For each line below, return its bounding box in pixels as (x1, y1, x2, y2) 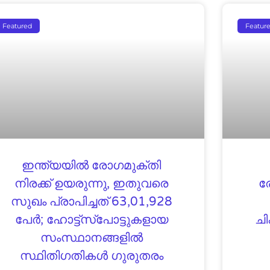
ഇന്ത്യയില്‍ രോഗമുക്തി (22, 158, 162, 173)
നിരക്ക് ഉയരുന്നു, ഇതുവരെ (14, 176, 169, 191)
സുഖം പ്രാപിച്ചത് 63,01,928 (10, 194, 172, 209)
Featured (2, 21, 32, 30)
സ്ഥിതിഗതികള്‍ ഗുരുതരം (19, 248, 163, 263)
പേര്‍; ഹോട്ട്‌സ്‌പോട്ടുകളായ (14, 212, 168, 227)
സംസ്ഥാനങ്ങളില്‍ (40, 230, 143, 245)
